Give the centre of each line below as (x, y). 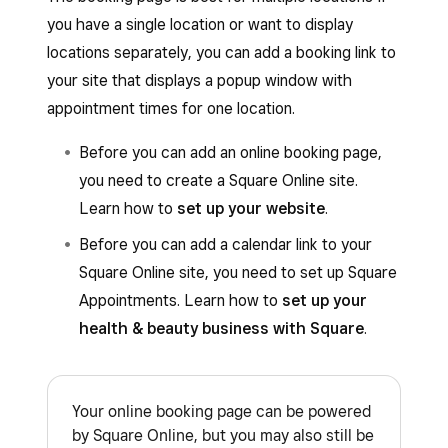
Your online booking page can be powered (221, 411)
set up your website (251, 208)
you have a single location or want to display (200, 24)
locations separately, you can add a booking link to (221, 52)
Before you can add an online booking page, (230, 152)
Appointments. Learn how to (180, 300)
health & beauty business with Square (221, 328)
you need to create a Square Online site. (218, 180)
